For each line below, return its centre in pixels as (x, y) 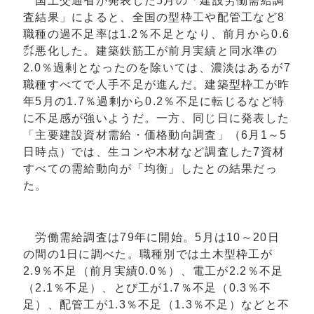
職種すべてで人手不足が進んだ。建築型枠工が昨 (157, 85)
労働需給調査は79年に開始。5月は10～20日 (151, 238)
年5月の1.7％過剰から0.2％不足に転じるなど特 (154, 102)
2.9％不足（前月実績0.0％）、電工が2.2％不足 (153, 271)
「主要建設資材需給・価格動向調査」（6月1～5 (155, 135)
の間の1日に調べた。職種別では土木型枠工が (148, 254)
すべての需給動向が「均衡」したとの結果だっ (150, 169)
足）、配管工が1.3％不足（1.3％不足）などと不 (157, 305)
